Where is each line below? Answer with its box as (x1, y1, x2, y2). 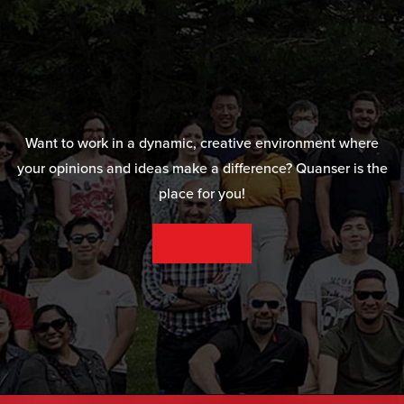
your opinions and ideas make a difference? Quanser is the (16, 158, 388, 178)
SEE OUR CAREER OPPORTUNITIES (174, 236, 230, 250)
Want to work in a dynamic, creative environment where (25, 133, 379, 152)
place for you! (159, 183, 245, 203)
